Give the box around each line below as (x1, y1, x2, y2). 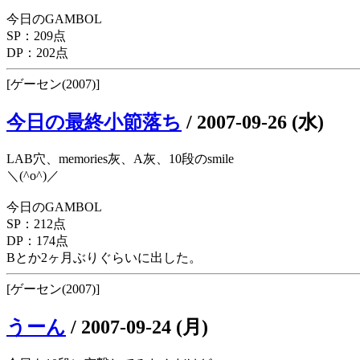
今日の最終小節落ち (6, 111, 182, 133)
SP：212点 (6, 216, 66, 231)
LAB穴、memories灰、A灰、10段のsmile (6, 151, 234, 166)
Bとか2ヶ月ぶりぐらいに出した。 (6, 250, 202, 264)
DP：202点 (6, 46, 68, 60)
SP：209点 (6, 29, 66, 43)
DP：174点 (6, 233, 68, 247)
